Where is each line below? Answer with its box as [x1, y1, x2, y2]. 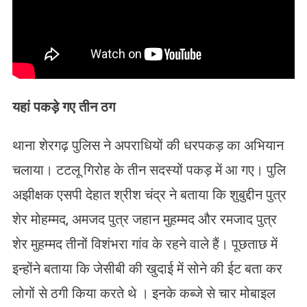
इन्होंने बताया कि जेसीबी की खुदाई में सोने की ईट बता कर [12, 260, 282, 277]
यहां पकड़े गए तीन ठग [12, 98, 115, 115]
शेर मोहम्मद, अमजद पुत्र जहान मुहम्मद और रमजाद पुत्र [12, 210, 277, 228]
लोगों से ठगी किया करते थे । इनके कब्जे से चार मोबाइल [12, 284, 275, 302]
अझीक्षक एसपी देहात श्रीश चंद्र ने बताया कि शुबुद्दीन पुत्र [12, 186, 286, 203]
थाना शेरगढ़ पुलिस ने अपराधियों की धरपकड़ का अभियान [12, 136, 284, 153]
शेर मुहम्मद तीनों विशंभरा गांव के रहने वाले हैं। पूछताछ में [12, 235, 278, 252]
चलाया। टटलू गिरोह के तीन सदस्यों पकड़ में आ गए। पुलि [12, 161, 286, 178]
